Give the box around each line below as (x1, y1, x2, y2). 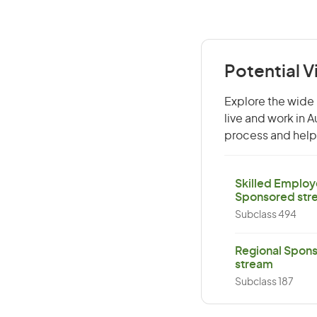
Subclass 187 (235, 277, 294, 287)
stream (235, 259, 273, 270)
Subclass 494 (235, 210, 296, 220)
